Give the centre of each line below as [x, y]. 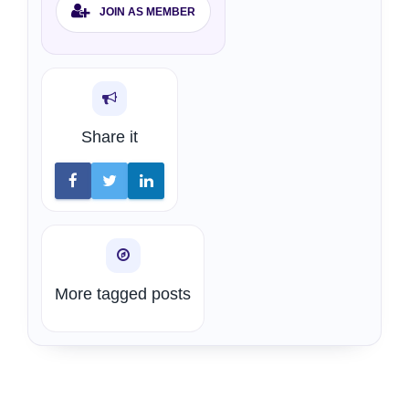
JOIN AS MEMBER [147, 11]
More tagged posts [123, 294]
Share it [110, 137]
